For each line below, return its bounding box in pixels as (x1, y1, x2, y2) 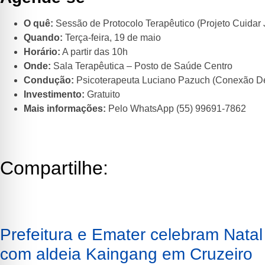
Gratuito (85, 89, 120, 100)
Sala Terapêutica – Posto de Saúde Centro (51, 61, 232, 72)
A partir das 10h (60, 47, 128, 57)
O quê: (24, 18, 53, 29)
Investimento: (24, 89, 85, 100)
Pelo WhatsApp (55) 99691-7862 (106, 104, 246, 114)
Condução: (24, 75, 74, 86)
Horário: (24, 47, 60, 57)
